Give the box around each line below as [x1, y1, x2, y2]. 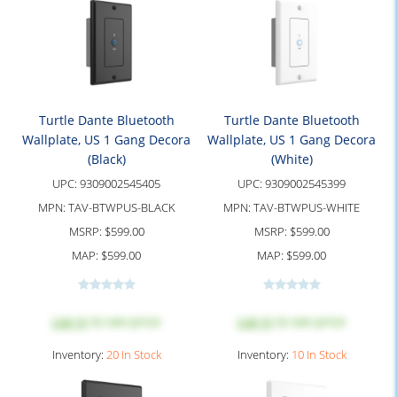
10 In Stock [291, 346, 346, 362]
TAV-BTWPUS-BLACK [67, 199, 175, 215]
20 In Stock [105, 346, 161, 362]
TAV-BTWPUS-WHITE [253, 199, 360, 215]
